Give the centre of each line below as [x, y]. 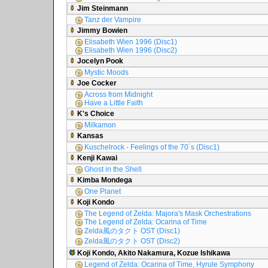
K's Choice [95, 114]
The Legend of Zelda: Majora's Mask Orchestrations [167, 214]
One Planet [102, 191]
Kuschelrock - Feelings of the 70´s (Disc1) [151, 147]
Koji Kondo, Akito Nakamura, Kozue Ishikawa [153, 253]
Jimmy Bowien [101, 31]
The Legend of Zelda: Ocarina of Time [145, 222]
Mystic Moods [106, 72]
